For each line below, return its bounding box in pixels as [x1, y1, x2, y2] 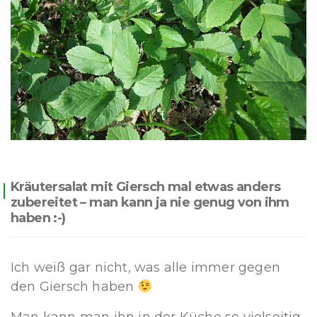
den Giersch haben [11, 279, 138, 295]
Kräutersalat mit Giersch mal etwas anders [11, 179, 281, 195]
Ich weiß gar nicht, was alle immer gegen [11, 260, 281, 276]
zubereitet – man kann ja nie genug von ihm [11, 195, 289, 211]
